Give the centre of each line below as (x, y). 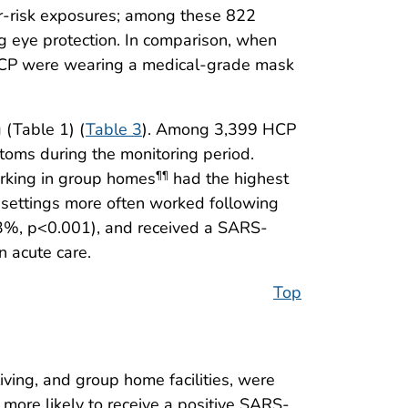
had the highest (229, 178)
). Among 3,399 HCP (219, 129)
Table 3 (114, 129)
